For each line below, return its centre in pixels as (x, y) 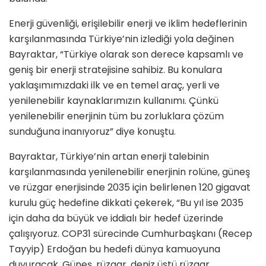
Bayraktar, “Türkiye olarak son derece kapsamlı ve (126, 55)
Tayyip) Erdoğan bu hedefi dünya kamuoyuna (115, 249)
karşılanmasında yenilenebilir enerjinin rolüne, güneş (129, 172)
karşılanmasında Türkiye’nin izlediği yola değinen (121, 39)
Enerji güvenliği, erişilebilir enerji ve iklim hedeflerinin (128, 24)
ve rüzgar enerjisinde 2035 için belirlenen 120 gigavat (130, 188)
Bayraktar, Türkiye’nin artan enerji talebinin (109, 157)
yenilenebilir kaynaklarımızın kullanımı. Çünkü (114, 101)
